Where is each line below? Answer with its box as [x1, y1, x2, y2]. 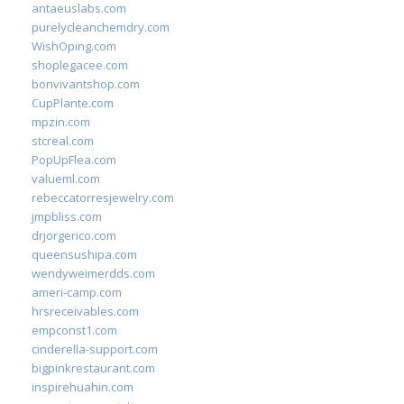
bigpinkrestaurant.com [32, 360, 155, 376]
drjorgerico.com [32, 227, 116, 243]
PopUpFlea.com [32, 151, 116, 168]
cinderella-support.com [32, 341, 158, 357]
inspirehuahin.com [32, 379, 133, 395]
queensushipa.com [32, 246, 137, 262]
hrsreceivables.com [32, 303, 139, 319]
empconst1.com [32, 322, 117, 338]
